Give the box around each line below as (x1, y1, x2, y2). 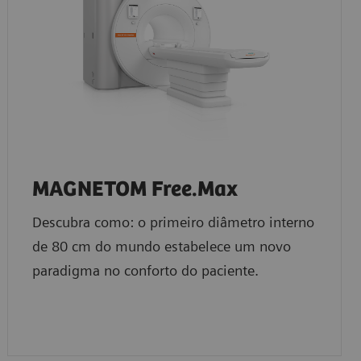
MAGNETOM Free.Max (31, 177, 238, 203)
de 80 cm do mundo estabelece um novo (31, 238, 291, 255)
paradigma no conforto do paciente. (31, 262, 259, 280)
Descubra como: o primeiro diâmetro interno (31, 214, 314, 231)
